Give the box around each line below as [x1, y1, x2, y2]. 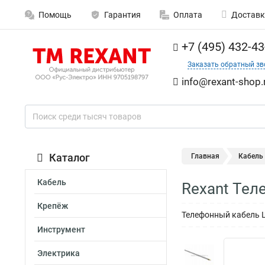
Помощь [38, 10, 72, 20]
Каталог [49, 151, 90, 164]
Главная [191, 152, 219, 160]
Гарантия [104, 10, 141, 20]
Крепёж [37, 201, 68, 211]
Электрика [37, 248, 80, 258]
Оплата [173, 10, 202, 20]
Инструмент [37, 225, 85, 234]
